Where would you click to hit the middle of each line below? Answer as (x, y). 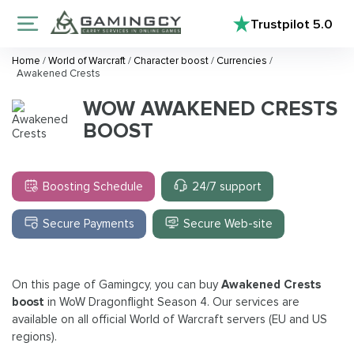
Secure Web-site (228, 224)
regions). (34, 337)
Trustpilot (282, 24)
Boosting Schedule (93, 187)
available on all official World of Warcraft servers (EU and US (169, 320)
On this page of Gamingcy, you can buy (117, 285)
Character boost (171, 61)
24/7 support (227, 187)
